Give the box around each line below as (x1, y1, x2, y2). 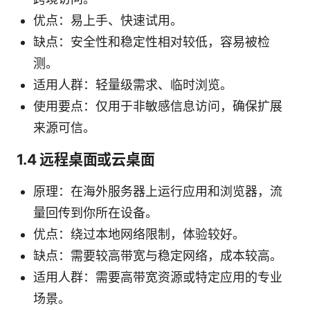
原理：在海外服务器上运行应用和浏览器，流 (33, 183, 282, 199)
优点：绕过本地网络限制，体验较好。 (33, 226, 245, 241)
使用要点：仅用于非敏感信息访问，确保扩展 (33, 98, 282, 113)
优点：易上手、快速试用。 (33, 12, 183, 28)
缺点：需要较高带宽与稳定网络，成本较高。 (33, 248, 282, 263)
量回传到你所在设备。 (33, 205, 158, 220)
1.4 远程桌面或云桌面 (17, 150, 155, 168)
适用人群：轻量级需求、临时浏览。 (33, 77, 232, 92)
